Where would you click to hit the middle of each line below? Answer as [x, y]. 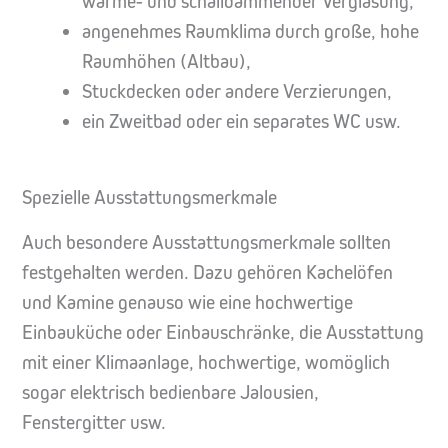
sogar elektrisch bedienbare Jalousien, [170, 392]
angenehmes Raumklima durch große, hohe [251, 32]
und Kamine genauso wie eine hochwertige [187, 302]
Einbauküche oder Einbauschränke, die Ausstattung [223, 332]
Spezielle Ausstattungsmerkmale [149, 197]
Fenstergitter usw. [94, 422]
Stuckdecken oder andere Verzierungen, [237, 92]
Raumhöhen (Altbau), [167, 62]
